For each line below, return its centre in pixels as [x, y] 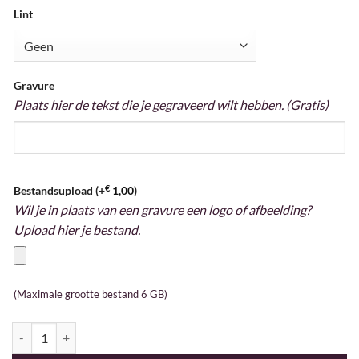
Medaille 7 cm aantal [63, 330]
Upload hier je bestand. [77, 229]
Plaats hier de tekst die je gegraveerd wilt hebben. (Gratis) [171, 105]
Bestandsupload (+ [59, 190]
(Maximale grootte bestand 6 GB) [91, 294]
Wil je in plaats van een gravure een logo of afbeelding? [162, 209]
